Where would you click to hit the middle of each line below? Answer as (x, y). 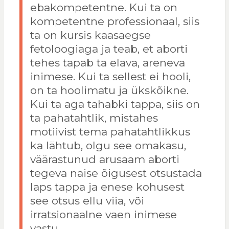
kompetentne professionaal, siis (114, 21)
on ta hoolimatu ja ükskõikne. (109, 90)
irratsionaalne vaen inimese (103, 215)
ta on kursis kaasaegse (90, 35)
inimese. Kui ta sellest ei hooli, (110, 77)
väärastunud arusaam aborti (105, 159)
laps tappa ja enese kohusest (107, 187)
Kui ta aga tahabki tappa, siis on (115, 104)
